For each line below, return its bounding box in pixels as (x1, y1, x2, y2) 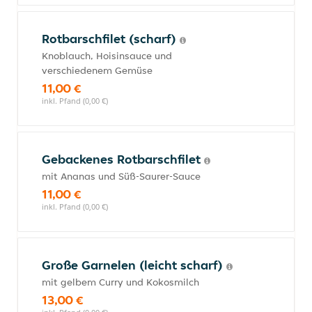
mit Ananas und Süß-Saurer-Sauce (42, 170, 201, 182)
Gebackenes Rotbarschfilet (42, 151, 204, 167)
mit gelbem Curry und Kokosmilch (42, 276, 199, 288)
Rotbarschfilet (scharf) (42, 31, 180, 47)
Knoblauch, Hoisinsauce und (42, 49, 172, 62)
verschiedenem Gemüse (42, 64, 153, 77)
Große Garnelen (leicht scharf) (42, 257, 226, 273)
